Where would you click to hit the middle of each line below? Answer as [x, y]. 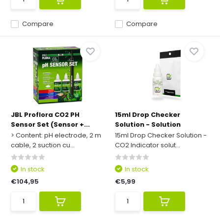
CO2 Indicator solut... [148, 145]
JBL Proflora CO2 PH [45, 115]
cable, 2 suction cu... [43, 145]
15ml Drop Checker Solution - [161, 135]
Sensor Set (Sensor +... [51, 124]
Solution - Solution [148, 124]
